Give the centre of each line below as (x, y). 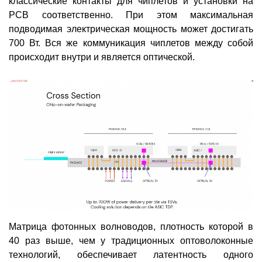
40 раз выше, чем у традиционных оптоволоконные (131, 240)
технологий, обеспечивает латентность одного (131, 254)
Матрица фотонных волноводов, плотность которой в (131, 226)
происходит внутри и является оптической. (102, 57)
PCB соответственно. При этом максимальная (131, 15)
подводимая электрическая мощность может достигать (131, 29)
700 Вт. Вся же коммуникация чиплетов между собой (131, 43)
